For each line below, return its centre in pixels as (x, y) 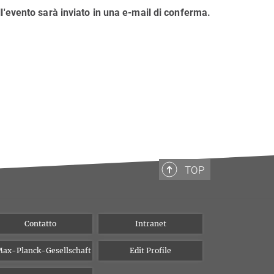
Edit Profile (150, 250)
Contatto (40, 224)
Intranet (150, 224)
